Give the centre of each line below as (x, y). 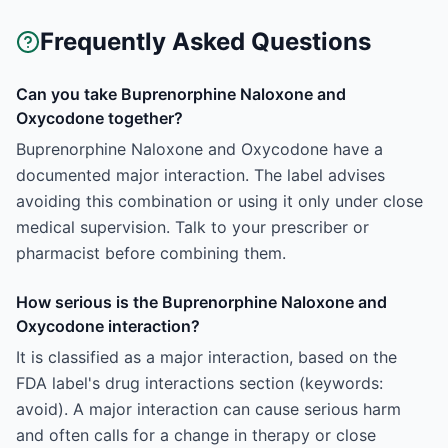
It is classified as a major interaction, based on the (206, 357)
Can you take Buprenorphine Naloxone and (181, 94)
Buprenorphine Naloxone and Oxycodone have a (199, 149)
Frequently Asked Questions (205, 41)
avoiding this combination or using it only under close (219, 201)
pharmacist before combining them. (151, 253)
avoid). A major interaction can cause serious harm (208, 409)
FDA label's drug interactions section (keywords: (199, 383)
